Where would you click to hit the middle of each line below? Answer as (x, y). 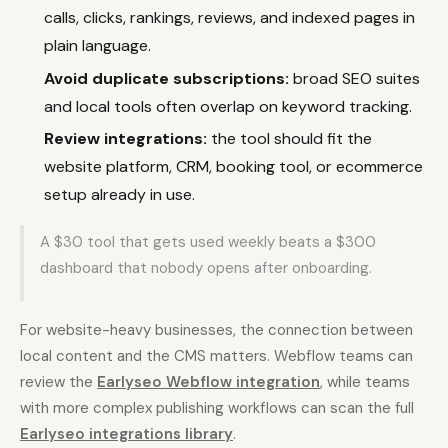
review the (58, 382)
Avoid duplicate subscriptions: (166, 78)
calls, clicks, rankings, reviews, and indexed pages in (229, 17)
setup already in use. (119, 195)
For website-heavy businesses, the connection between (216, 330)
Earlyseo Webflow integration (208, 382)
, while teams (365, 382)
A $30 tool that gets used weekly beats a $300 (208, 242)
